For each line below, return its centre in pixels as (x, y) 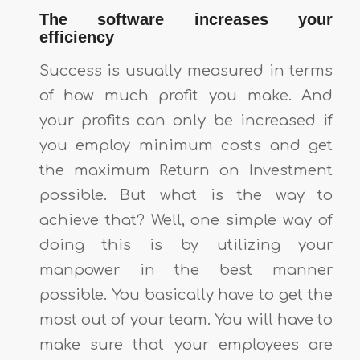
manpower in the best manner (186, 270)
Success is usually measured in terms (186, 70)
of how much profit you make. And (186, 95)
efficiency (76, 37)
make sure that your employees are (186, 344)
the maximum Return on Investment (186, 170)
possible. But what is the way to (186, 195)
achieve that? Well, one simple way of (186, 220)
